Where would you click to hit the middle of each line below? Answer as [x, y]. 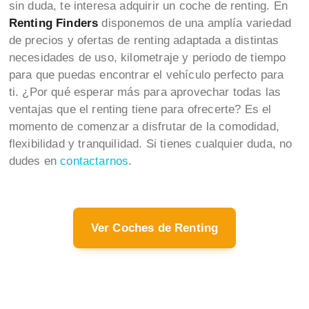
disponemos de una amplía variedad [197, 23]
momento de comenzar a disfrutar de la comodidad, [144, 126]
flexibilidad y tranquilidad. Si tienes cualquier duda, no [150, 143]
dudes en [34, 161]
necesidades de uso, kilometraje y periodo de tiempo [147, 57]
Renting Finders [55, 23]
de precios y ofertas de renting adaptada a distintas [144, 40]
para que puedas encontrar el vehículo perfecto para [146, 74]
